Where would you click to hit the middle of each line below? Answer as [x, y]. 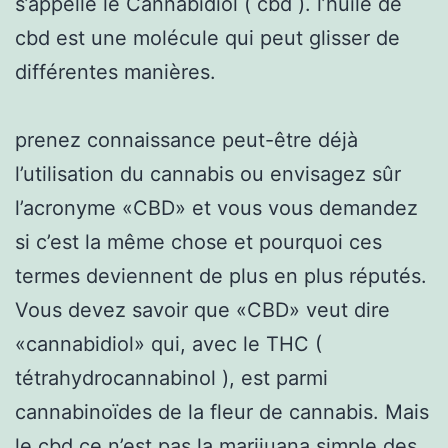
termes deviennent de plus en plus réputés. [221, 275]
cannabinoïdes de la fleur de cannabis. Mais [222, 411]
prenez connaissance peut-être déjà [186, 139]
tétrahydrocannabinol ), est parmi [171, 377]
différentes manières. [115, 71]
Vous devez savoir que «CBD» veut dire [202, 309]
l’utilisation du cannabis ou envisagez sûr [208, 173]
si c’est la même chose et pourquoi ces [198, 241]
